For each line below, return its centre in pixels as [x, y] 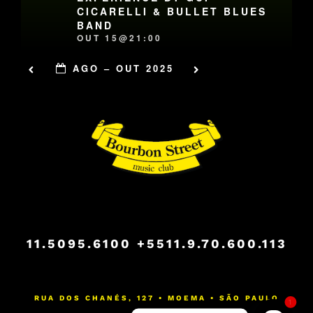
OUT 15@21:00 [120, 38]
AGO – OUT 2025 [123, 68]
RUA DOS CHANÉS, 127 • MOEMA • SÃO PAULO [156, 298]
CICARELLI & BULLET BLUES [172, 12]
